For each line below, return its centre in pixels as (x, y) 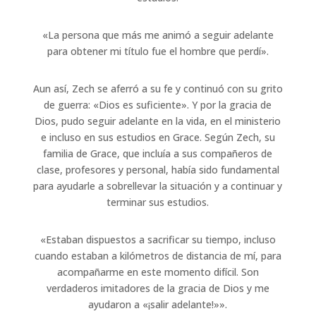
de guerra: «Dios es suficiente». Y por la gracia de (158, 104)
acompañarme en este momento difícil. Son (158, 272)
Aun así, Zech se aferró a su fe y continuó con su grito (158, 88)
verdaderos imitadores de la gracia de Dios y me (158, 288)
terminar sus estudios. (158, 202)
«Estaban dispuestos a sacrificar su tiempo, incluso (158, 239)
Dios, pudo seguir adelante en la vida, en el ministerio (158, 121)
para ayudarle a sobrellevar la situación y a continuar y (158, 186)
